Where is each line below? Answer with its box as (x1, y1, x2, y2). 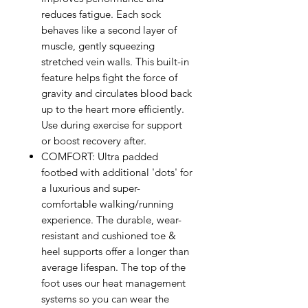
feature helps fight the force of (41, 70, 177, 84)
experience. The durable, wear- (41, 212, 181, 226)
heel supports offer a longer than (41, 244, 189, 258)
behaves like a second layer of (41, 23, 177, 36)
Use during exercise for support (41, 118, 182, 131)
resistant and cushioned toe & (41, 228, 176, 242)
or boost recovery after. (41, 133, 146, 147)
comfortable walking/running (41, 197, 173, 210)
